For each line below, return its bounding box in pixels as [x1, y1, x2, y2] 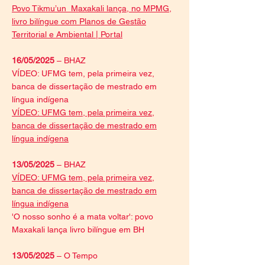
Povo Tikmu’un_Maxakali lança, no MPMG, [12, 4, 172, 13]
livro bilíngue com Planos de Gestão [12, 17, 146, 26]
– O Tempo [57, 251, 98, 260]
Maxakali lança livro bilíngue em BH [12, 225, 144, 234]
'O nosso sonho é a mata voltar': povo [12, 212, 153, 221]
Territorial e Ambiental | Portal [12, 30, 122, 39]
